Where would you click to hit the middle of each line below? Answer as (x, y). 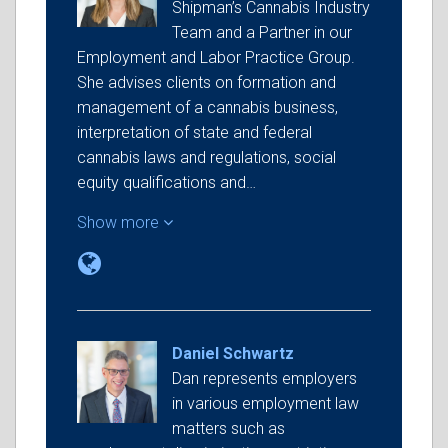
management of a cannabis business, (207, 107)
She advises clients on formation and (206, 82)
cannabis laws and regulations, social (206, 157)
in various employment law (265, 403)
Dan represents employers (264, 378)
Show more (120, 222)
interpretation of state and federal (194, 132)
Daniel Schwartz (233, 353)
